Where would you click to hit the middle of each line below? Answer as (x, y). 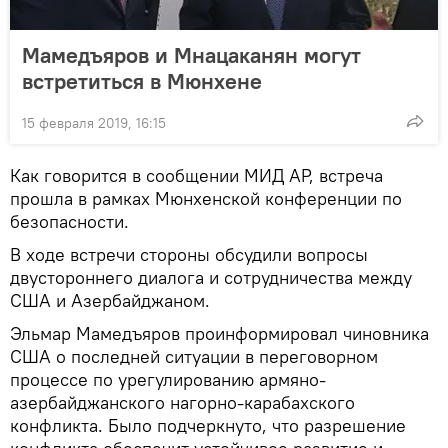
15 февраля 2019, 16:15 (94, 122)
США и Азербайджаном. (110, 300)
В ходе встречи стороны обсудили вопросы (189, 254)
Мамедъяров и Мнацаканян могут (191, 54)
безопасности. (69, 221)
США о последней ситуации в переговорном (194, 356)
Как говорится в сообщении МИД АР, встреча (196, 175)
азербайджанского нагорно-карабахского (182, 402)
